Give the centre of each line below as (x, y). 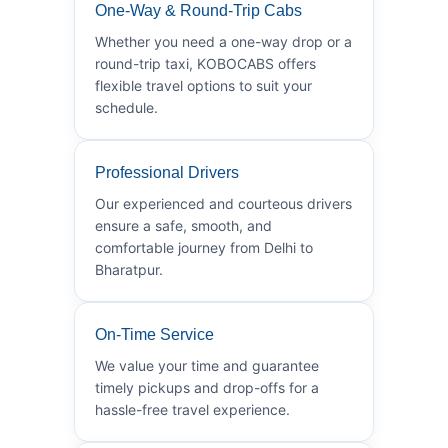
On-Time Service (154, 334)
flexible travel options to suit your (203, 85)
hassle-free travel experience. (192, 409)
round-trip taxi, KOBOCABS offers (205, 63)
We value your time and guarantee (207, 365)
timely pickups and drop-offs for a (207, 387)
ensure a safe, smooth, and (183, 225)
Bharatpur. (129, 269)
